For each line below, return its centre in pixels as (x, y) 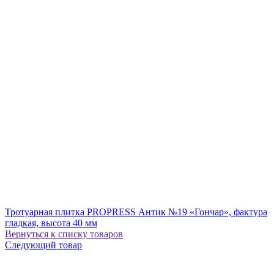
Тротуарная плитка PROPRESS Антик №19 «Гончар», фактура (136, 212)
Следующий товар (43, 245)
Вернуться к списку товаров (64, 234)
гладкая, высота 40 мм (51, 223)
